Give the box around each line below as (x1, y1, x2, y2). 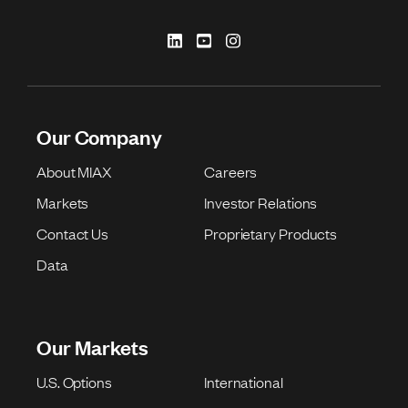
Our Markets (36, 333, 148, 361)
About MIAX (36, 161, 113, 182)
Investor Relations (204, 192, 318, 213)
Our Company (36, 123, 162, 150)
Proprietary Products (204, 223, 338, 244)
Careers (204, 161, 258, 182)
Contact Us (36, 223, 109, 244)
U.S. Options (36, 372, 112, 393)
